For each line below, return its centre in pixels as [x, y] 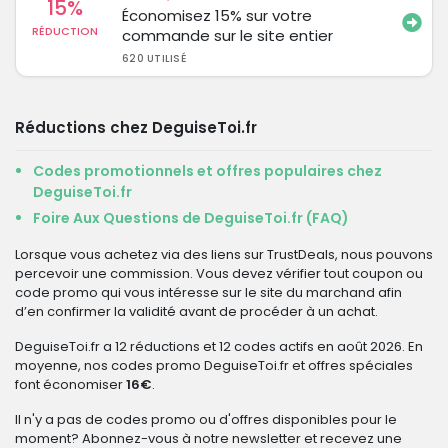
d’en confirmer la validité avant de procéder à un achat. [196, 311]
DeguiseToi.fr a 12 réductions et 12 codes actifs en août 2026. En [219, 346]
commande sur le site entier [228, 35]
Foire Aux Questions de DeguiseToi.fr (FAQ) [191, 218]
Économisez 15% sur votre [217, 15]
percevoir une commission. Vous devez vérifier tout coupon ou [219, 273]
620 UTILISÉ [154, 58]
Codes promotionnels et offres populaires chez [207, 171]
